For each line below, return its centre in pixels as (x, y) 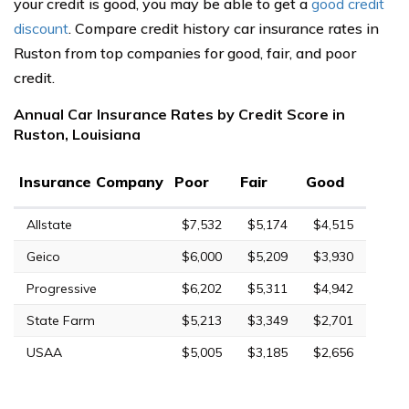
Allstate (49, 224)
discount (41, 28)
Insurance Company (91, 181)
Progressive (62, 288)
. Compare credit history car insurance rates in (224, 28)
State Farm (61, 320)
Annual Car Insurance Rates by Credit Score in (179, 114)
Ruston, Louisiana (77, 134)
